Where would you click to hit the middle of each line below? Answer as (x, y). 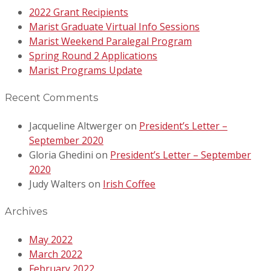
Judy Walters (57, 184)
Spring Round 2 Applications (93, 55)
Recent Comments (52, 98)
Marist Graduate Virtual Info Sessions (114, 26)
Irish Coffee (129, 184)
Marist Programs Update (86, 70)
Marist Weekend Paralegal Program (110, 41)
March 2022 (56, 254)
